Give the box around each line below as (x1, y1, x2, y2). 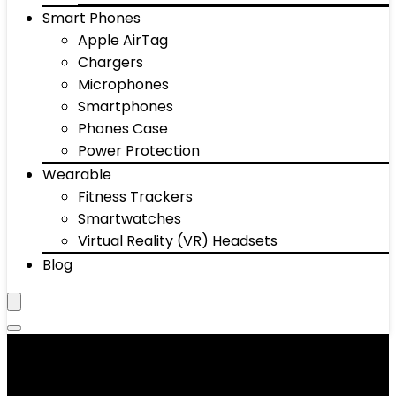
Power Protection (78, 141, 200, 161)
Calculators (7, 340, 164, 376)
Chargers (78, 52, 143, 72)
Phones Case (78, 118, 168, 139)
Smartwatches (78, 209, 181, 229)
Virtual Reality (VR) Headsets (78, 231, 278, 251)
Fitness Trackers (78, 187, 193, 207)
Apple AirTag (78, 30, 168, 50)
